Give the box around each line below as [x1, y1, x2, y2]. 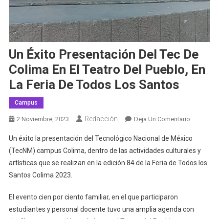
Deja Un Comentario [133, 115, 190, 123]
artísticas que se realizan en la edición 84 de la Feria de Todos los [8, 158, 207, 167]
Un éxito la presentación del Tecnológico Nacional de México [8, 134, 193, 142]
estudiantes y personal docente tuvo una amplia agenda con [8, 205, 194, 213]
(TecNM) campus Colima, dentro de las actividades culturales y [8, 146, 201, 154]
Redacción [84, 114, 118, 123]
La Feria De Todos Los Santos [8, 77, 179, 92]
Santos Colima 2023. [8, 171, 72, 179]
